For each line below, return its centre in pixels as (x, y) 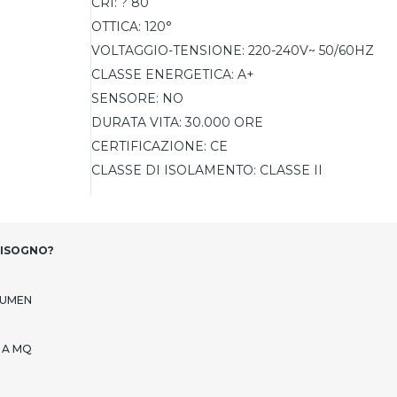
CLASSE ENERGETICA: (162, 74)
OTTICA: (116, 27)
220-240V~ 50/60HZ (311, 51)
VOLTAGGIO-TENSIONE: (167, 51)
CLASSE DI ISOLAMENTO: (173, 170)
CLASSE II (291, 170)
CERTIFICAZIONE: (148, 146)
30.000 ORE (224, 122)
